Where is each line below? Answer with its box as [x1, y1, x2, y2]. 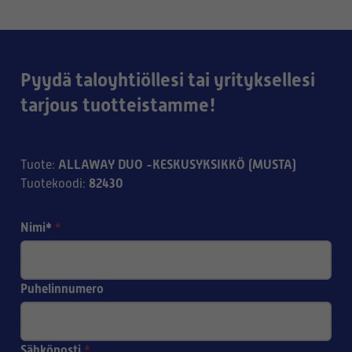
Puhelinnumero [20, 281, 104, 296]
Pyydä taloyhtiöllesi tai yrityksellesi [20, 69, 315, 91]
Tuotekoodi [20, 177, 82, 191]
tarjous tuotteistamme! [20, 94, 216, 116]
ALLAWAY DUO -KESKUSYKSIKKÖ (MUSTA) [58, 157, 296, 172]
